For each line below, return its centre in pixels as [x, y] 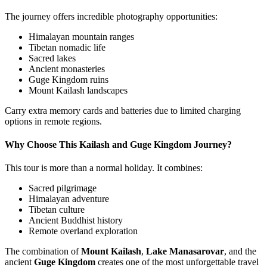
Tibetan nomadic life [67, 47]
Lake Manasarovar [185, 252]
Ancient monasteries [67, 69]
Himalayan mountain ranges [81, 36]
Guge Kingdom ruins [69, 79]
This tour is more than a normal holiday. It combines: [104, 168]
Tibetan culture [57, 210]
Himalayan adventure [69, 199]
